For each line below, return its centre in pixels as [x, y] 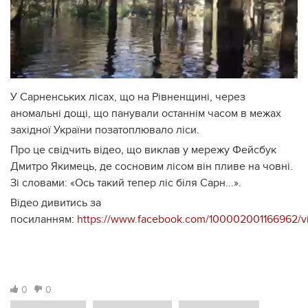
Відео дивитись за [56, 202]
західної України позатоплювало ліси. [106, 130]
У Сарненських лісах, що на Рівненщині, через [128, 97]
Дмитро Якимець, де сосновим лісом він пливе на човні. [152, 166]
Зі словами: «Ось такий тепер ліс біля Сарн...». [126, 183]
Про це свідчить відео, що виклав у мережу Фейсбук [143, 150]
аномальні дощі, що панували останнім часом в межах [146, 113]
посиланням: [44, 219]
